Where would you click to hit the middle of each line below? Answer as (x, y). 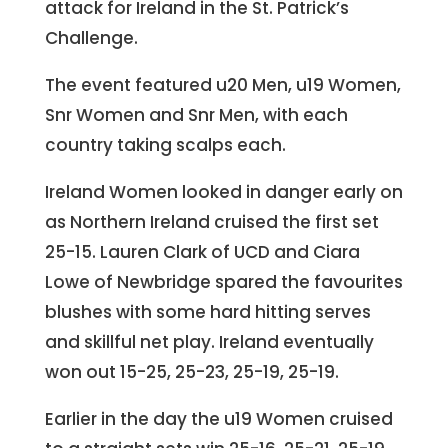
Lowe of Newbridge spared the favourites (223, 282)
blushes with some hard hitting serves (207, 312)
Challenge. (91, 38)
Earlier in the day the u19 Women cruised (218, 419)
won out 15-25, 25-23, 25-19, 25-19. (191, 372)
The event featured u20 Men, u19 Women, (222, 85)
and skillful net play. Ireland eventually (209, 342)
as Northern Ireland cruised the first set (211, 222)
